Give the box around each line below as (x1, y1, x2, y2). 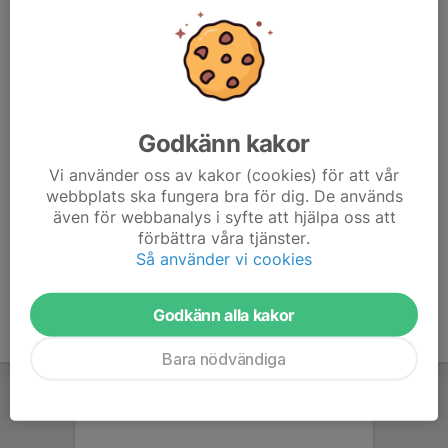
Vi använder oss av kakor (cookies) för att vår (49, 164, 399, 185)
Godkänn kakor (138, 128, 310, 158)
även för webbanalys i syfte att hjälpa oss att (52, 206, 396, 227)
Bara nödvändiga (162, 348, 286, 369)
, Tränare (133, 17, 190, 33)
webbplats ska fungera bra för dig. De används (45, 185, 403, 206)
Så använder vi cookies (136, 248, 312, 269)
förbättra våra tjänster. (138, 227, 310, 248)
